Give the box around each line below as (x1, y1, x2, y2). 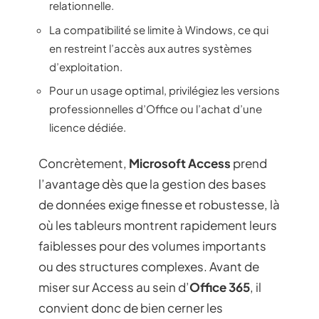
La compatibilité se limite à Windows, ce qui (49, 22, 268, 36)
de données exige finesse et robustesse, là (38, 196, 280, 212)
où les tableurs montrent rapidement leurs (38, 216, 277, 233)
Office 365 (189, 278, 250, 295)
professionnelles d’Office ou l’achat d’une (49, 102, 262, 115)
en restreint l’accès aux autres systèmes (49, 41, 252, 55)
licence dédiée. (49, 120, 126, 134)
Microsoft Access (129, 155, 231, 171)
